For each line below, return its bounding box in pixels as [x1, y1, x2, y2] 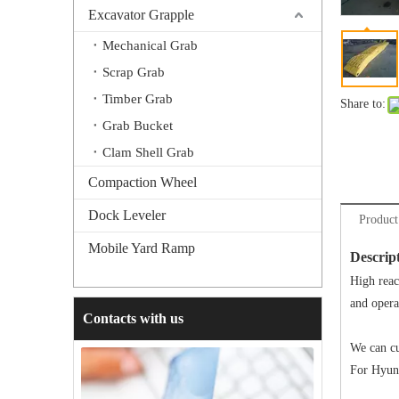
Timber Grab [102, 92, 173, 106]
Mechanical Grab [102, 38, 198, 53]
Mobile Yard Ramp [88, 240, 195, 256]
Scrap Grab [102, 65, 165, 79]
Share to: [340, 97, 386, 110]
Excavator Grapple [88, 7, 194, 22]
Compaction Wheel [88, 175, 197, 190]
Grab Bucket [102, 118, 173, 133]
